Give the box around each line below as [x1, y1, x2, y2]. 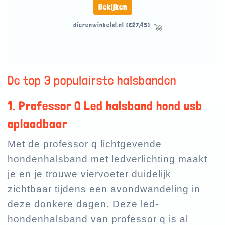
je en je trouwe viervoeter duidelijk [8, 169, 171, 180]
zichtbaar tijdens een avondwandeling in [8, 184, 200, 195]
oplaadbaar [8, 116, 67, 132]
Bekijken [98, 2, 127, 12]
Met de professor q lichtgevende [8, 139, 162, 150]
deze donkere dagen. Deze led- [8, 199, 159, 210]
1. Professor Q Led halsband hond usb [8, 98, 202, 114]
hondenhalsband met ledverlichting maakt [8, 154, 207, 165]
